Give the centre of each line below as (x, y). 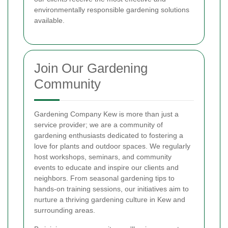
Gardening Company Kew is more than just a (106, 114)
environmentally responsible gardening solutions (112, 9)
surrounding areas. (65, 210)
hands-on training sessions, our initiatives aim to (111, 189)
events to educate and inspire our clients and (106, 167)
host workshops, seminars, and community (103, 156)
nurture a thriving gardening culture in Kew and (110, 199)
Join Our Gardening (91, 68)
